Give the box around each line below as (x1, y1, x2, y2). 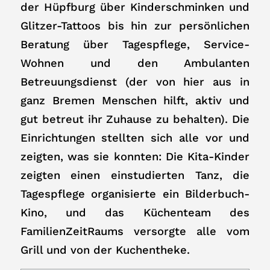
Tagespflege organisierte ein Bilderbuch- (20, 187, 250, 201)
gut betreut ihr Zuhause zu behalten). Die (20, 113, 250, 126)
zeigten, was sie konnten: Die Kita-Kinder (20, 150, 250, 163)
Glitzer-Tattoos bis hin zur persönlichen (20, 19, 250, 33)
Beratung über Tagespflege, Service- (20, 38, 250, 51)
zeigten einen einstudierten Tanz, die (20, 169, 250, 182)
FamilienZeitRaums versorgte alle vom (20, 225, 250, 238)
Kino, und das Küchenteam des (20, 206, 250, 219)
